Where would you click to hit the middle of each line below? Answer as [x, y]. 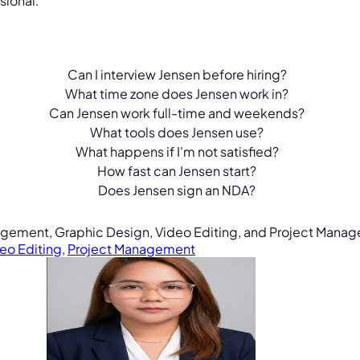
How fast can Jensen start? [177, 170]
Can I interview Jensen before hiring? [177, 74]
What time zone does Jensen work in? [177, 93]
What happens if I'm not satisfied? [177, 151]
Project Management [131, 249]
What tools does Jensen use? [177, 132]
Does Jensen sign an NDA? [177, 190]
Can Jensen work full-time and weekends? [177, 112]
